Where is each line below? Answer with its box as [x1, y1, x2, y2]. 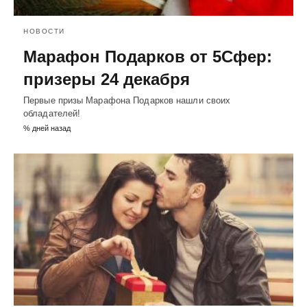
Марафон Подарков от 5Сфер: [23, 47, 272, 66]
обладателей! [23, 108, 81, 119]
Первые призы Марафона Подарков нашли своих [23, 95, 231, 106]
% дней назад [23, 123, 71, 132]
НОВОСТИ [23, 27, 65, 35]
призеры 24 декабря [23, 69, 190, 88]
